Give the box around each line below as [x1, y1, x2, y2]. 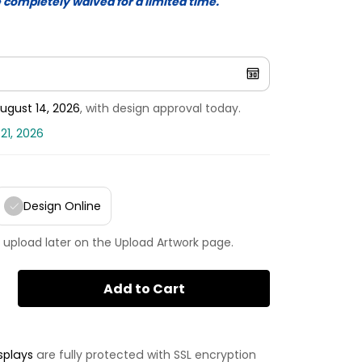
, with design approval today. [80, 100, 241, 117]
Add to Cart [103, 279, 185, 298]
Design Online [23, 197, 101, 214]
